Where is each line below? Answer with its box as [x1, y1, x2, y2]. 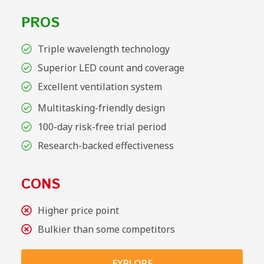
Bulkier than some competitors [37, 223, 175, 236]
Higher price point [37, 204, 119, 217]
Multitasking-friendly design [37, 101, 165, 115]
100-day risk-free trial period [37, 120, 166, 134]
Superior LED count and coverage [37, 61, 184, 75]
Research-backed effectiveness [37, 139, 174, 153]
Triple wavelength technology [37, 42, 170, 56]
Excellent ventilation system [37, 80, 162, 94]
